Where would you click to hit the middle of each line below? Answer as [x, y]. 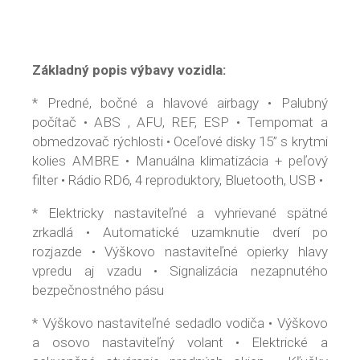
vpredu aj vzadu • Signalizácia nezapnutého [180, 270]
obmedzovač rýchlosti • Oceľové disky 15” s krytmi [180, 141]
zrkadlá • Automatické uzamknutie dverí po [180, 232]
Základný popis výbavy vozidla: [129, 70]
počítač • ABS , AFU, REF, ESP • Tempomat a [180, 122]
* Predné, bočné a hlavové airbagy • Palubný [180, 102]
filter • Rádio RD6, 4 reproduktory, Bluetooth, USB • [178, 180]
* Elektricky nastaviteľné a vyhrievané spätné [180, 213]
